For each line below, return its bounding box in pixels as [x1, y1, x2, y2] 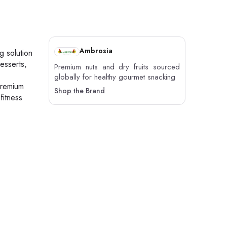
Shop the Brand [54, 86, 105, 96]
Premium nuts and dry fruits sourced [54, 61, 180, 73]
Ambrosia [80, 46, 112, 56]
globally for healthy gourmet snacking [54, 71, 175, 83]
